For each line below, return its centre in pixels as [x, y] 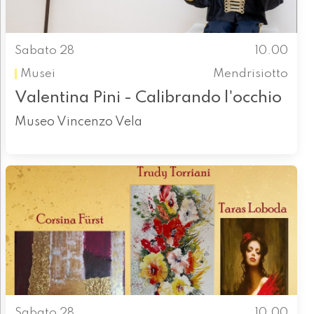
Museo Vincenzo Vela [78, 122]
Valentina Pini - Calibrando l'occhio [148, 98]
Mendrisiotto [251, 74]
